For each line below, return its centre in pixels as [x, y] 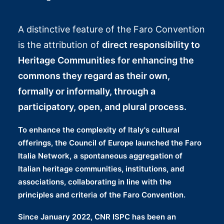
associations [41, 182]
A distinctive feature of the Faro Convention [111, 29]
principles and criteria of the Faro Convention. [102, 195]
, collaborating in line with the [118, 182]
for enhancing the [155, 60]
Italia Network [44, 156]
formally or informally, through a [87, 91]
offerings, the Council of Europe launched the [101, 143]
